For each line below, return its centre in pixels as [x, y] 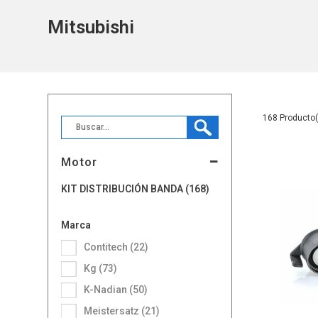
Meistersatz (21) [126, 311]
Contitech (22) [120, 247]
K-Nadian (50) [119, 289]
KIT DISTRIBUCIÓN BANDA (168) [139, 188]
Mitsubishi [91, 27]
